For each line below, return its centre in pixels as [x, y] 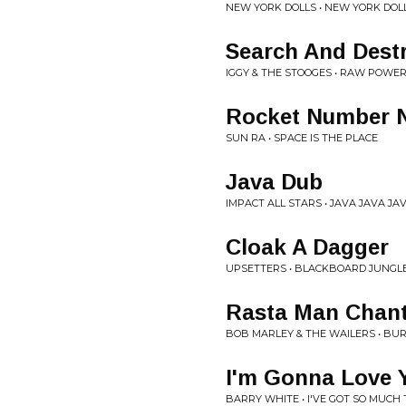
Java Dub [274, 182]
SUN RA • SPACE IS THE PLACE [302, 138]
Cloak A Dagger [307, 247]
